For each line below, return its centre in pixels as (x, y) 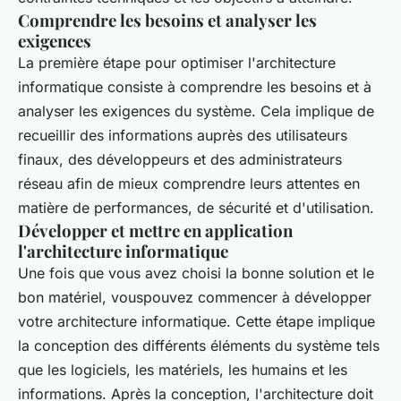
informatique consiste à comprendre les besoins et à (195, 86)
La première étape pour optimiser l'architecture (177, 62)
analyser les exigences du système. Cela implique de (196, 111)
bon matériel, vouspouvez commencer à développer (195, 297)
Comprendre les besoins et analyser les (167, 20)
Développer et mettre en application (155, 230)
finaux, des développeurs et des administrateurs (180, 159)
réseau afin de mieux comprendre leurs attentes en (189, 183)
